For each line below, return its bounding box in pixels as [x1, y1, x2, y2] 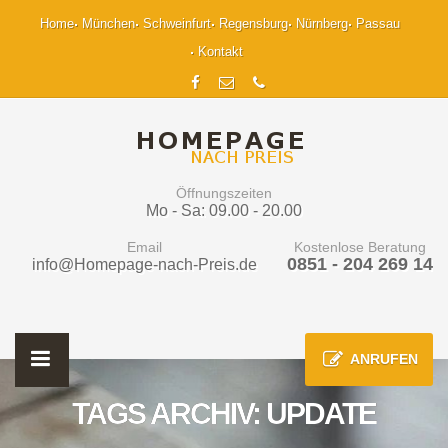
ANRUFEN [350, 350, 418, 367]
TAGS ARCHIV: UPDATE [72, 396, 376, 430]
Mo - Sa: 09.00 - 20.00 [146, 201, 302, 219]
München [82, 16, 135, 32]
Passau [356, 16, 400, 32]
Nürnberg [296, 16, 348, 32]
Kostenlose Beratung [294, 238, 426, 255]
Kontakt [197, 44, 243, 60]
